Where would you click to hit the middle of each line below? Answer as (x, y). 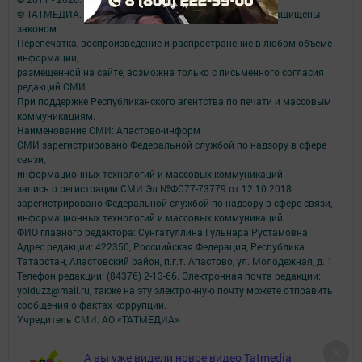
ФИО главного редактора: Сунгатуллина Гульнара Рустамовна (162, 232)
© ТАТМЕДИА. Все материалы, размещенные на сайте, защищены (168, 14)
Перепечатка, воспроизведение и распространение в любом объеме (175, 43)
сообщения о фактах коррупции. (92, 305)
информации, (48, 58)
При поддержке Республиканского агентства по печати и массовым (174, 101)
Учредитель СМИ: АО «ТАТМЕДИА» (98, 320)
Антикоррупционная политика (87, 349)
